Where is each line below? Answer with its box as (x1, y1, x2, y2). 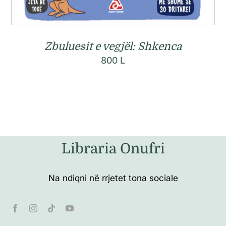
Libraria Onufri (61, 140, 165, 157)
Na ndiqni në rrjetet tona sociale (48, 173, 178, 183)
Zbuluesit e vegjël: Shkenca (44, 40, 182, 53)
